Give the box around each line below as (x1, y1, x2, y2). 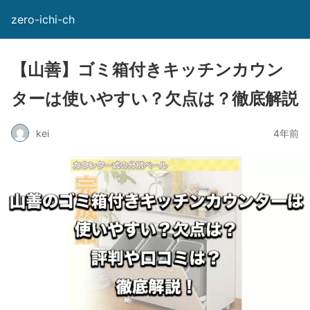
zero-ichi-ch (11, 12, 75, 26)
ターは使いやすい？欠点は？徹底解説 (11, 89, 298, 109)
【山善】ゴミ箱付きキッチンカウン (11, 60, 284, 80)
